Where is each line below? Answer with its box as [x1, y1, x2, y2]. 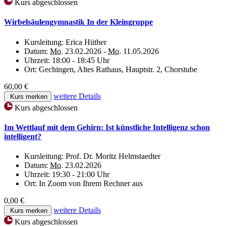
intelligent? [4, 132, 41, 141]
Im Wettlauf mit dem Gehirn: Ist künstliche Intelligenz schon [4, 123, 210, 132]
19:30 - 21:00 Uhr [52, 170, 109, 179]
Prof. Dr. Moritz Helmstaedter [66, 152, 160, 161]
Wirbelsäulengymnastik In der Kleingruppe [4, 18, 153, 27]
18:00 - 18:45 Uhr [52, 55, 109, 65]
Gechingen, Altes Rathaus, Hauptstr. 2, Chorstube [39, 65, 197, 74]
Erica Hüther [66, 37, 106, 46]
